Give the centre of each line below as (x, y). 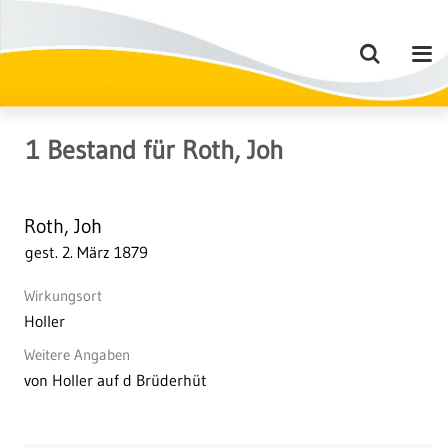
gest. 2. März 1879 (87, 252)
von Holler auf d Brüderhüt (115, 379)
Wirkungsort (63, 295)
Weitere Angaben (77, 354)
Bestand (88, 149)
